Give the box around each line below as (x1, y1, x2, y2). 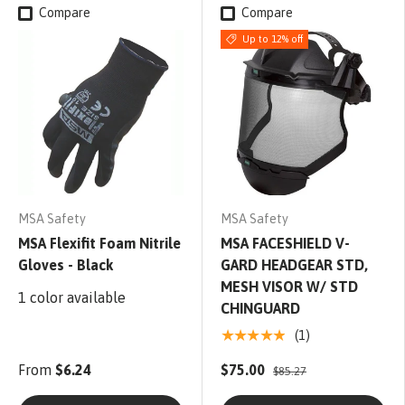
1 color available (18, 289, 126, 306)
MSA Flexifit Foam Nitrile (18, 235, 181, 252)
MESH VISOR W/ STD (221, 278, 358, 296)
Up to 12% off (241, 33, 303, 45)
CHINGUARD (221, 300, 300, 317)
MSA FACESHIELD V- (221, 235, 350, 252)
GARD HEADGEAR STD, (221, 257, 368, 274)
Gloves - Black (18, 257, 113, 274)
